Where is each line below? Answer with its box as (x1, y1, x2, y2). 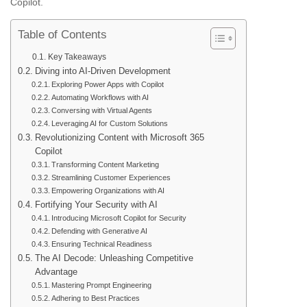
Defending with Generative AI (51, 227, 148, 236)
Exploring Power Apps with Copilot (51, 80, 164, 89)
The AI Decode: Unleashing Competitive (34, 253, 193, 264)
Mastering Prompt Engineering (51, 281, 152, 290)
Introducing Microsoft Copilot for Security (51, 214, 187, 223)
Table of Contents (18, 28, 107, 42)
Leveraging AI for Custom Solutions (51, 119, 169, 128)
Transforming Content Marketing (51, 160, 160, 169)
